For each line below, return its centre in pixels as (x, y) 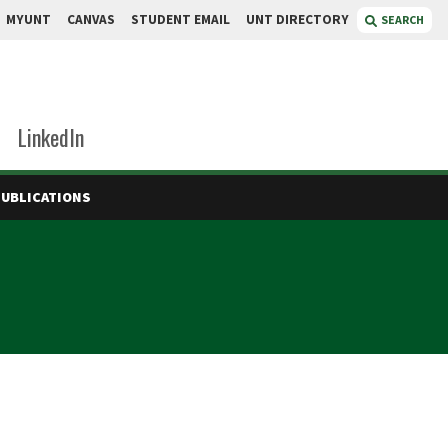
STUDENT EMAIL (180, 19)
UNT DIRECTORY (297, 19)
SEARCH (402, 19)
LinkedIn (51, 137)
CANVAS (91, 19)
